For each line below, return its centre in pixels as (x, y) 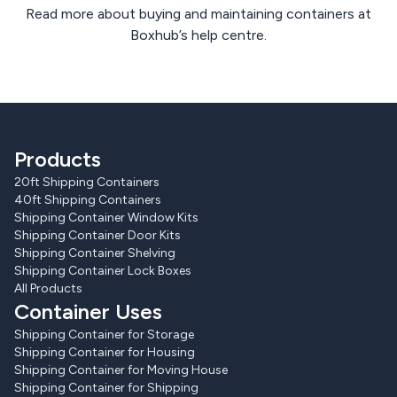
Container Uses (88, 311)
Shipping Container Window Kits (106, 217)
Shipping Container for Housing (105, 352)
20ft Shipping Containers (87, 182)
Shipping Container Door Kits (97, 235)
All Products (48, 288)
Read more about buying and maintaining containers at (198, 13)
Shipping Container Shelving (95, 253)
